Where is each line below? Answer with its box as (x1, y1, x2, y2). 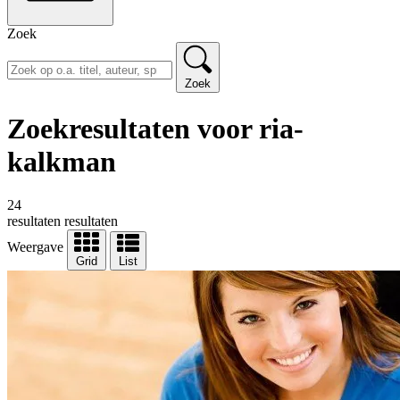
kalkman (7, 145, 116, 178)
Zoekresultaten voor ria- (7, 112, 304, 145)
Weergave (7, 239, 63, 255)
